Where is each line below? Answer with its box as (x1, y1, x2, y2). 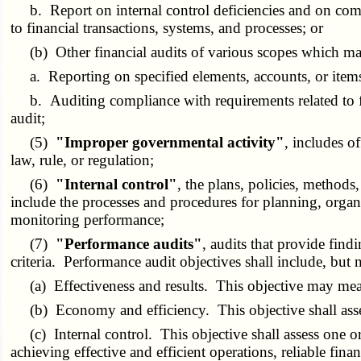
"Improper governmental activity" (56, 133, 285, 151)
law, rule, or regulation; (10, 151, 155, 168)
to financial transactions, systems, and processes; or (10, 19, 324, 36)
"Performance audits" (56, 234, 203, 252)
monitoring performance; (10, 210, 165, 228)
